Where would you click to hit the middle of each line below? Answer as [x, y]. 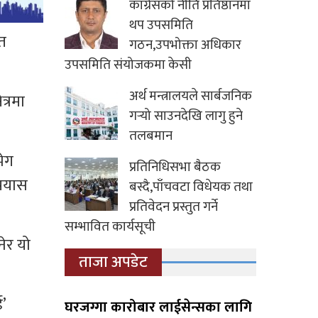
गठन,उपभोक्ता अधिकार [185, 45]
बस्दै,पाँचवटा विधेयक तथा [191, 187]
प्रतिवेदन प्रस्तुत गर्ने [174, 207]
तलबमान [151, 136]
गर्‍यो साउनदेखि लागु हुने [186, 116]
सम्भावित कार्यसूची [110, 227]
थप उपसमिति [161, 26]
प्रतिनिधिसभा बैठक [175, 168]
